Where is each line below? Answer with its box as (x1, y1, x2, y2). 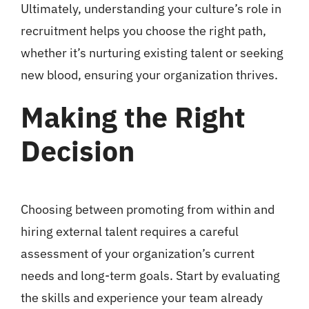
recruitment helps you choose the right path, (20, 23, 266, 39)
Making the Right (20, 99, 246, 136)
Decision (20, 132, 134, 170)
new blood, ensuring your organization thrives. (20, 67, 278, 83)
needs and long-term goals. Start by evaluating (20, 268, 280, 284)
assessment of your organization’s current (20, 246, 255, 262)
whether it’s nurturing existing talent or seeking (20, 45, 283, 61)
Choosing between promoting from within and (20, 201, 275, 218)
